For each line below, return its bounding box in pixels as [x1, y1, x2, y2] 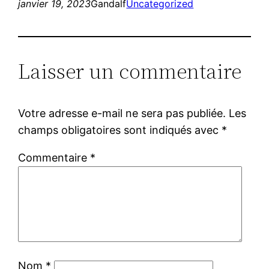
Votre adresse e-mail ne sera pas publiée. [18, 106, 226, 119]
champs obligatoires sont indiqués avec [18, 123, 222, 136]
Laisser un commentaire [18, 56, 242, 86]
